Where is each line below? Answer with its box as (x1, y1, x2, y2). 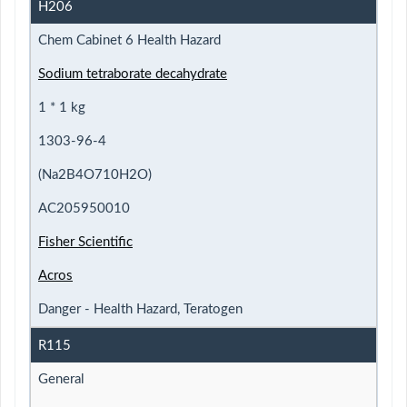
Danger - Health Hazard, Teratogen (38, 302, 243, 316)
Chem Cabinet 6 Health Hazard (38, 33, 221, 47)
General (38, 372, 84, 386)
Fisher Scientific (38, 234, 133, 249)
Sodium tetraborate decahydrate (38, 66, 227, 81)
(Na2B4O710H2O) (38, 167, 152, 182)
